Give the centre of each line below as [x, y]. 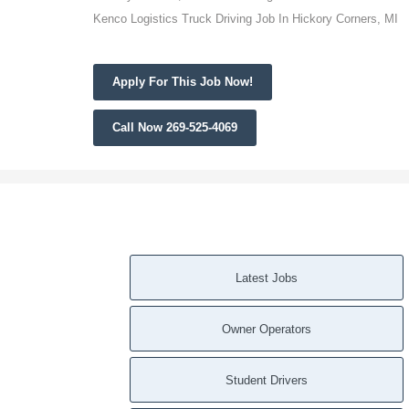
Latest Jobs [267, 278]
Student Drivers [267, 380]
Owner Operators [267, 329]
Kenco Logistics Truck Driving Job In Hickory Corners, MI [246, 18]
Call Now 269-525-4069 [175, 127]
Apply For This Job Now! [183, 81]
